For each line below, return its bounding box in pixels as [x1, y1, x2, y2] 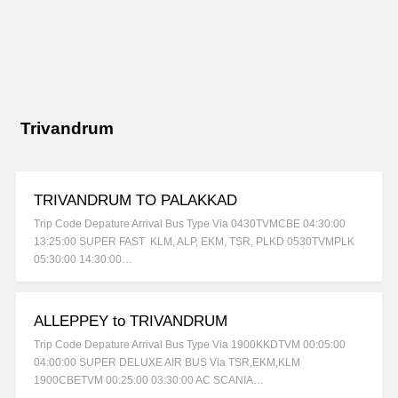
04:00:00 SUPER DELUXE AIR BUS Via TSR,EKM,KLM [34, 356, 300, 370]
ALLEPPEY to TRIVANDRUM [34, 313, 227, 330]
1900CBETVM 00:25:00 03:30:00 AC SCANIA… [34, 374, 264, 387]
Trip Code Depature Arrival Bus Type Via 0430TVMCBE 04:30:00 [34, 218, 346, 231]
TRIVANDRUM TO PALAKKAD [34, 192, 237, 210]
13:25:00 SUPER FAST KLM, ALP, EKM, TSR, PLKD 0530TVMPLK [34, 235, 354, 249]
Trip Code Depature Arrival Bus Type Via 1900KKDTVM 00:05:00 [34, 338, 346, 352]
